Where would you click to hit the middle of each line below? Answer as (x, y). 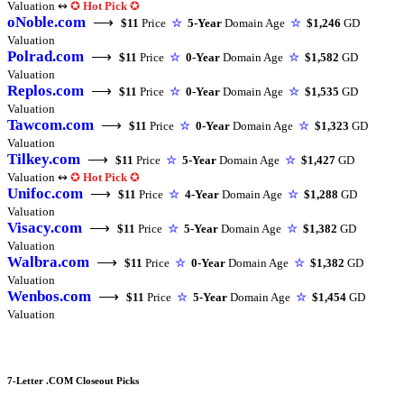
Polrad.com (46, 57)
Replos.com (46, 91)
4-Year (202, 195)
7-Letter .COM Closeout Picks (73, 381)
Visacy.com (45, 228)
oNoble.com (46, 23)
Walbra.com (48, 262)
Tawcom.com (50, 125)
